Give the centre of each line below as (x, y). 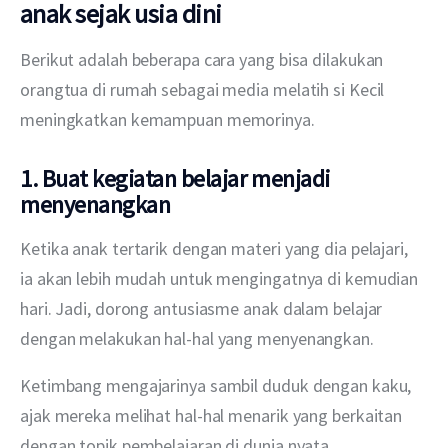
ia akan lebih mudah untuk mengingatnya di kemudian (221, 278)
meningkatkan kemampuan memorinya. (167, 119)
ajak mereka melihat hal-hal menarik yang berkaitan (213, 415)
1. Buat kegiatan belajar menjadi (175, 179)
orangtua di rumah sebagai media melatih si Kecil (204, 89)
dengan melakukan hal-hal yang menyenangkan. (197, 338)
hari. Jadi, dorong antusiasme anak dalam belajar (203, 308)
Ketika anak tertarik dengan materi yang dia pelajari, (216, 248)
